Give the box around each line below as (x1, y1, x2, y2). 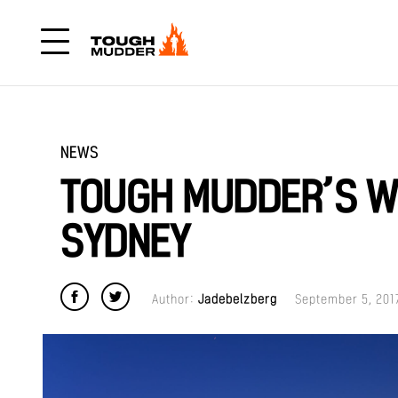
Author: (152, 292, 198, 306)
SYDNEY (60, 219, 189, 266)
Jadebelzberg (198, 292, 277, 306)
